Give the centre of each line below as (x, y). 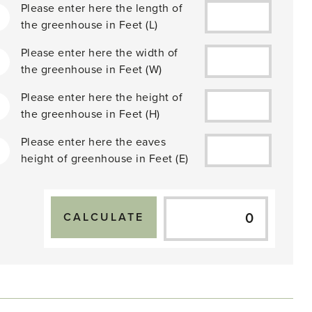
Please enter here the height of (102, 97)
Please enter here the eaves (93, 142)
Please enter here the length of (102, 8)
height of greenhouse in (85, 159)
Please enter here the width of (99, 53)
